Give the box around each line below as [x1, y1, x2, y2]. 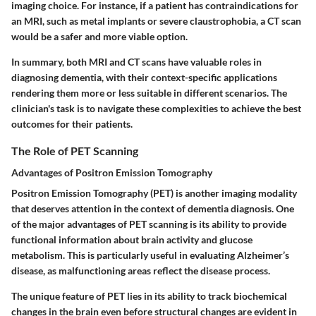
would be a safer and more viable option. [11, 30, 188, 42]
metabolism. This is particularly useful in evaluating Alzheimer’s [11, 249, 289, 261]
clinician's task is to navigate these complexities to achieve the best [11, 102, 301, 114]
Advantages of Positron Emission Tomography [11, 166, 212, 178]
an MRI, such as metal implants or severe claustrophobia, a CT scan [11, 14, 301, 27]
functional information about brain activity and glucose [11, 233, 253, 245]
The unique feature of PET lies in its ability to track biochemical [11, 290, 287, 302]
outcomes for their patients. [11, 117, 133, 130]
